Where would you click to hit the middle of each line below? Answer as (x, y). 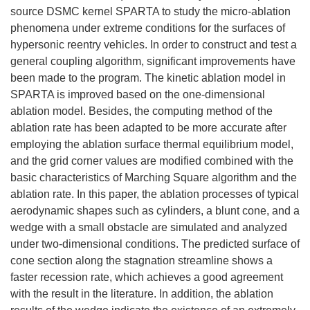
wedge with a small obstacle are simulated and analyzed (149, 227)
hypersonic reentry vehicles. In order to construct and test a (154, 45)
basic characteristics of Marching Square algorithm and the (154, 177)
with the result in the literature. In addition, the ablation (142, 294)
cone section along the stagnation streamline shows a (142, 261)
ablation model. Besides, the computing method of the (142, 111)
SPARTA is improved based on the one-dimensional (138, 94)
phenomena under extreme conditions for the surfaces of (148, 28)
